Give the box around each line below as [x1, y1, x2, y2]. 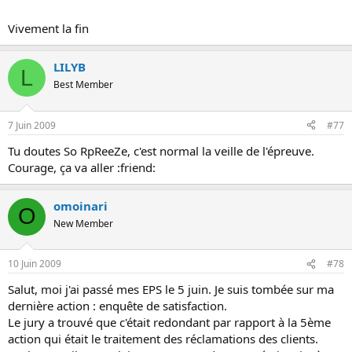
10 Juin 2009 [8, 257, 61, 270]
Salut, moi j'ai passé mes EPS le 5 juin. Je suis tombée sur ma [8, 281, 334, 297]
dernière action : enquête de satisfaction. [8, 298, 227, 313]
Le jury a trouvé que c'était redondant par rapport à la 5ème [8, 314, 331, 330]
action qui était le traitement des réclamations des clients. [8, 331, 318, 346]
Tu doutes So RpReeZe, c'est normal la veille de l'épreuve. [8, 142, 314, 159]
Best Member [53, 78, 113, 91]
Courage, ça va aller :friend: [8, 159, 156, 175]
